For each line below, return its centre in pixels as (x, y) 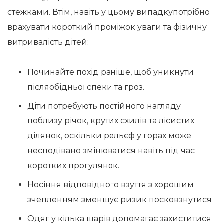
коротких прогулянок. (73, 166)
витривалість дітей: (48, 42)
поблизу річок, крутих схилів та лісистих (111, 121)
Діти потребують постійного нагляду (104, 106)
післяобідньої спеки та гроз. (86, 87)
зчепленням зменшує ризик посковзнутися (119, 199)
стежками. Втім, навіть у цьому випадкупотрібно (109, 12)
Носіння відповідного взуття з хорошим (111, 184)
